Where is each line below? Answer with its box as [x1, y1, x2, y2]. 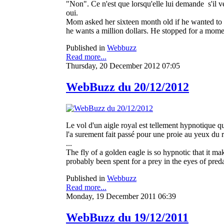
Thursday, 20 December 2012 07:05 [66, 61, 180, 70]
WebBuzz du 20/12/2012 [66, 80, 189, 94]
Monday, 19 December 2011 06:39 [66, 192, 176, 201]
